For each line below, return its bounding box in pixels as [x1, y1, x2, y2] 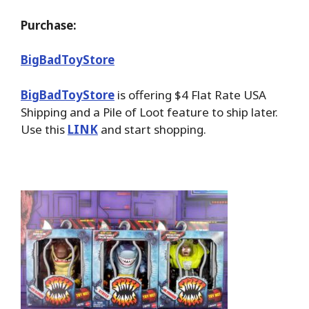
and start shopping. [98, 121, 206, 137]
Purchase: [21, 17, 77, 33]
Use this [21, 121, 68, 137]
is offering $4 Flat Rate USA [114, 86, 266, 103]
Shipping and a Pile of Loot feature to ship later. [21, 103, 278, 120]
